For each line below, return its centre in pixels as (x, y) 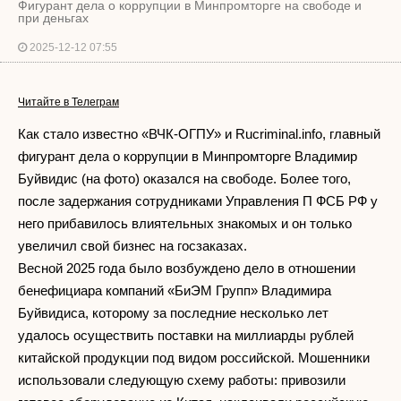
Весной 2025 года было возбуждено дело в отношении (187, 268)
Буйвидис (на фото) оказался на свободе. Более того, (184, 179)
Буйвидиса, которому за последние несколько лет (173, 313)
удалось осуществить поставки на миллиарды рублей (186, 335)
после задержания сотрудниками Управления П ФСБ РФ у (198, 201)
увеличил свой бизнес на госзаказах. (138, 246)
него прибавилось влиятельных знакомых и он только (185, 223)
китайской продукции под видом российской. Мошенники (194, 358)
